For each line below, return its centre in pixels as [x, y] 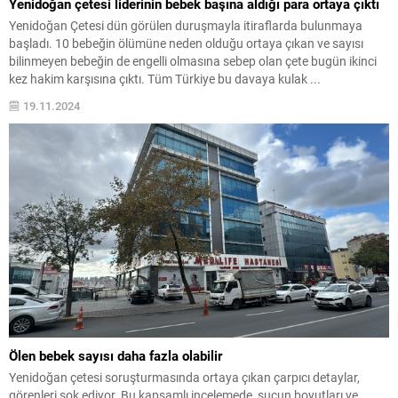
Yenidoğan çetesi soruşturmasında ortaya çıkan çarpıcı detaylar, [184, 377]
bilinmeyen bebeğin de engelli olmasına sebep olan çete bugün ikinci [193, 60]
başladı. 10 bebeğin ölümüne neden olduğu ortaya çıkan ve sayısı [186, 43]
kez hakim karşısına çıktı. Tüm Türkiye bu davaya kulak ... [165, 78]
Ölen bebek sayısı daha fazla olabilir [115, 355]
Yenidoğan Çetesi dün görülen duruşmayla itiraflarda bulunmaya [186, 25]
